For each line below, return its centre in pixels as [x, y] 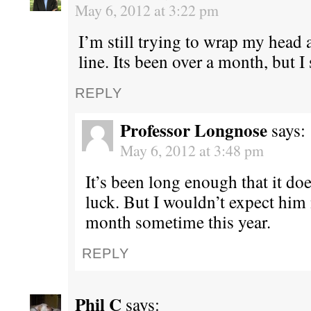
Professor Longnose [194, 131]
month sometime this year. [178, 222]
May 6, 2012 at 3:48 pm [192, 151]
